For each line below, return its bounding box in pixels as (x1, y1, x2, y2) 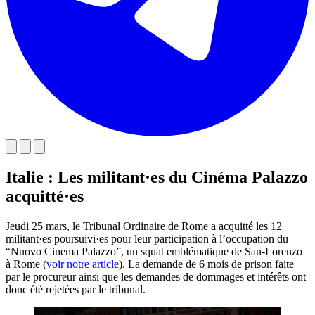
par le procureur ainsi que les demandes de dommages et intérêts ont (6, 270, 306, 283)
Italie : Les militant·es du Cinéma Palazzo (6, 167, 308, 186)
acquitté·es (6, 186, 84, 205)
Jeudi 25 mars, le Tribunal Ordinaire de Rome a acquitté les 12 (6, 219, 282, 232)
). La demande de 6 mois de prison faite (119, 257, 294, 270)
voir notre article (46, 257, 119, 270)
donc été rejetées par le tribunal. (6, 283, 146, 295)
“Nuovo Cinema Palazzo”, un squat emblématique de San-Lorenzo (6, 245, 302, 257)
